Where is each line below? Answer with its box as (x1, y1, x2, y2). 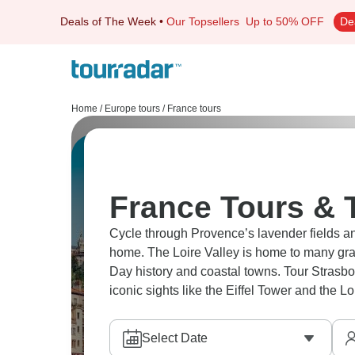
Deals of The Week (60, 15, 156, 28)
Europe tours (105, 103, 160, 114)
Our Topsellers (166, 15, 246, 28)
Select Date (142, 331, 208, 345)
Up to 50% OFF (246, 15, 324, 28)
